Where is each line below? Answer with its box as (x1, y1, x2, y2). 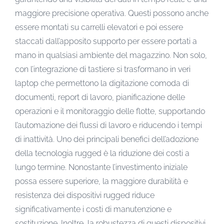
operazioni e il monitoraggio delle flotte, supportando (15, 106, 205, 116)
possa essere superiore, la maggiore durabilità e (15, 176, 188, 186)
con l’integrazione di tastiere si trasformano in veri (15, 64, 190, 74)
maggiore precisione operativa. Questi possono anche (15, 8, 208, 18)
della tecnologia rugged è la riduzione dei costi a (15, 148, 189, 158)
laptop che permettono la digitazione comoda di (15, 78, 189, 88)
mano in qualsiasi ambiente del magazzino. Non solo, (15, 50, 207, 60)
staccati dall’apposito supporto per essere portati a (15, 36, 197, 46)
